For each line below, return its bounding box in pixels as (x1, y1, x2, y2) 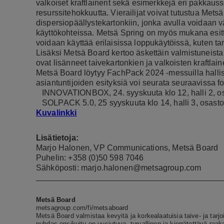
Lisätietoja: (36, 133, 78, 142)
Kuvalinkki (36, 108, 77, 117)
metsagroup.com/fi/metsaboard (36, 203, 128, 211)
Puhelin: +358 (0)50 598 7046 (36, 153, 144, 162)
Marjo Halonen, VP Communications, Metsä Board (36, 143, 218, 152)
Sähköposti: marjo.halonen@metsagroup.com (36, 163, 201, 172)
